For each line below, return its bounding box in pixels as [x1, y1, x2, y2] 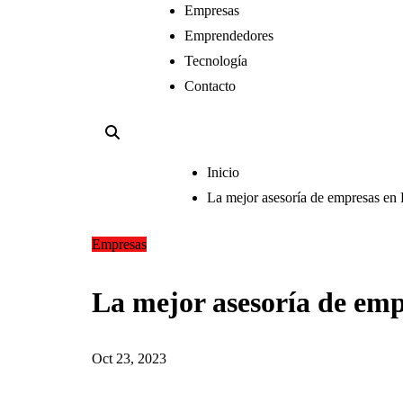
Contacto [184, 78, 236, 94]
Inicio [207, 165, 239, 181]
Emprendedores [184, 28, 273, 44]
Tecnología [184, 53, 247, 69]
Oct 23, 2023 [92, 351, 166, 367]
